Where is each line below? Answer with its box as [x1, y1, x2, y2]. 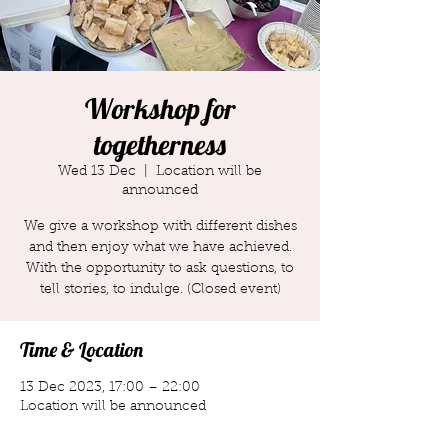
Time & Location [20, 336, 143, 362]
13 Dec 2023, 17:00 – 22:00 [20, 380, 200, 395]
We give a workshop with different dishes [23, 219, 297, 234]
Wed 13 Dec [58, 164, 136, 179]
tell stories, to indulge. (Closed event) [39, 282, 281, 297]
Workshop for [84, 90, 236, 126]
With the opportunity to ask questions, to [26, 261, 294, 276]
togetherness [94, 126, 226, 162]
